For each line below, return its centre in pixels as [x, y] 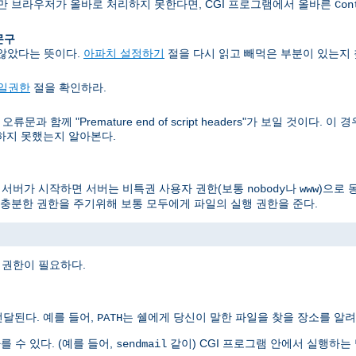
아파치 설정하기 [124, 53]
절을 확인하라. [68, 87]
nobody [266, 190]
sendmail [141, 344]
